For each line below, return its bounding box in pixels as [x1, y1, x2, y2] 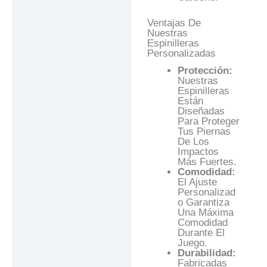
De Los [177, 135, 209, 147]
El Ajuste [177, 176, 217, 188]
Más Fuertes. [177, 156, 237, 167]
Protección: [177, 64, 232, 76]
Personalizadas [147, 47, 216, 59]
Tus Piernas [177, 125, 231, 137]
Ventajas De [147, 17, 201, 29]
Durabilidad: [177, 247, 236, 259]
